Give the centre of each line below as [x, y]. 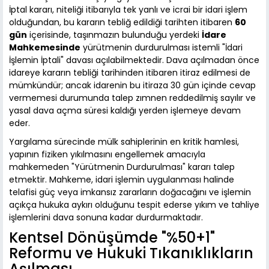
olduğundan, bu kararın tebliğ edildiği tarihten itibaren [122, 23]
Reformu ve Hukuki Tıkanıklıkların [131, 253]
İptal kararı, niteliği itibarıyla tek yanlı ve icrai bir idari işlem [128, 10]
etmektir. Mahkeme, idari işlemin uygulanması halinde [122, 180]
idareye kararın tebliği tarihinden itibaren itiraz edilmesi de [130, 73]
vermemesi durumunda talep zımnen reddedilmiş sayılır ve [132, 98]
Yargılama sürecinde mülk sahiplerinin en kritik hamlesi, [124, 142]
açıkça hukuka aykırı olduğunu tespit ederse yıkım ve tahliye [134, 205]
